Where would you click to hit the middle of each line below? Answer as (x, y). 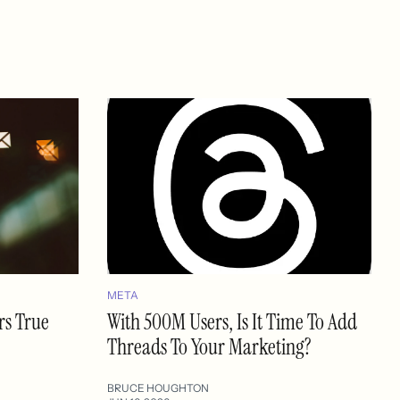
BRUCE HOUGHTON (158, 388)
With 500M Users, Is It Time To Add (232, 322)
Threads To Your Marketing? (209, 347)
